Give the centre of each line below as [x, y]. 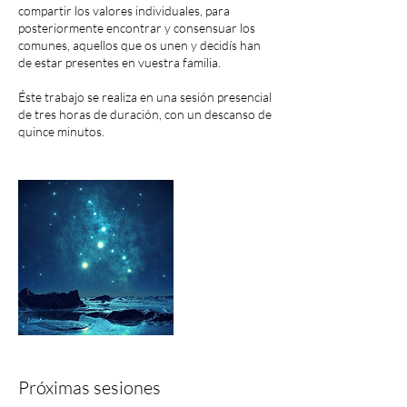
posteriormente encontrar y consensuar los [137, 28]
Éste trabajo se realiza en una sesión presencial [145, 97]
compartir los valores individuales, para [124, 10]
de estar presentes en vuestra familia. [119, 62]
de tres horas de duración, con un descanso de [145, 114]
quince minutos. [61, 131]
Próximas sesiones [89, 387]
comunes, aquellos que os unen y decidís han [139, 45]
